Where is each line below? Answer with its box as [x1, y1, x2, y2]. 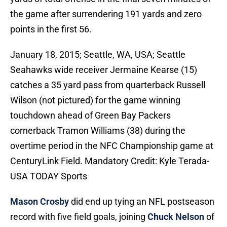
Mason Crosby [10, 196, 69, 207]
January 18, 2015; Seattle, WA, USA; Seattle [10, 49, 185, 60]
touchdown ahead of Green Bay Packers [10, 110, 171, 121]
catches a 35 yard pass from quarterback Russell [10, 80, 205, 91]
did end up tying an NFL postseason [69, 196, 214, 207]
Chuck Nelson [147, 211, 204, 222]
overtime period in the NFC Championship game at [10, 140, 213, 152]
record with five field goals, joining [10, 211, 147, 222]
